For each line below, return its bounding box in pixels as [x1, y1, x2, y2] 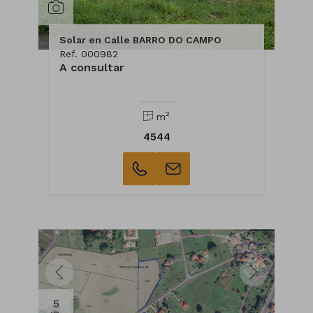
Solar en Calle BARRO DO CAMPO [59, 34, 221, 45]
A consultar [59, 60, 124, 74]
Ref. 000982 [59, 48, 118, 59]
